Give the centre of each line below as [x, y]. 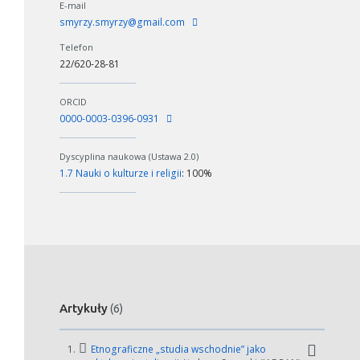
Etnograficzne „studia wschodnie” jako [177, 349]
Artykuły [85, 308]
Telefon [76, 47]
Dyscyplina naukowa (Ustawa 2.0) [129, 156]
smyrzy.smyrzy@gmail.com [123, 22]
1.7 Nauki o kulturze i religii [121, 173]
